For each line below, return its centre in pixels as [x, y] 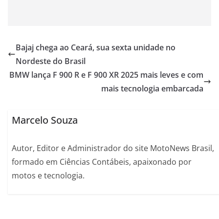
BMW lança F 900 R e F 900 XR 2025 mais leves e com [106, 75]
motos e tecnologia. [48, 175]
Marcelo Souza [45, 120]
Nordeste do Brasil [51, 61]
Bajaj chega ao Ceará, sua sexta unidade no [96, 47]
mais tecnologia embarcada [152, 88]
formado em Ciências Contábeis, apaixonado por [102, 162]
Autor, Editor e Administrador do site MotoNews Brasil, [113, 148]
